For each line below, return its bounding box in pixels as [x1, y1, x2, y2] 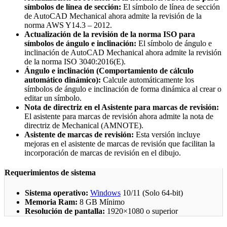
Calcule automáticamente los [101, 75, 194, 85]
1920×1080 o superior [107, 206, 178, 215]
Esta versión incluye [134, 130, 200, 139]
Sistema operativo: [25, 188, 90, 197]
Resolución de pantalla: [25, 206, 107, 215]
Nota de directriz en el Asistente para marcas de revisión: [24, 103, 219, 112]
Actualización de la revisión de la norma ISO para [24, 30, 195, 39]
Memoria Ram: [25, 197, 80, 206]
